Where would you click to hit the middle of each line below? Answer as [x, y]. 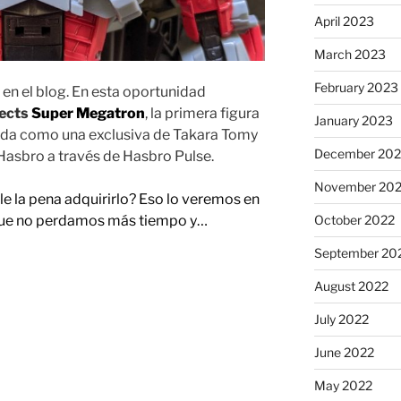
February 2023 [356, 87]
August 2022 [351, 286]
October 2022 [354, 219]
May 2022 [343, 385]
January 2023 [353, 120]
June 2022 [344, 352]
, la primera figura [202, 114]
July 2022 [341, 319]
